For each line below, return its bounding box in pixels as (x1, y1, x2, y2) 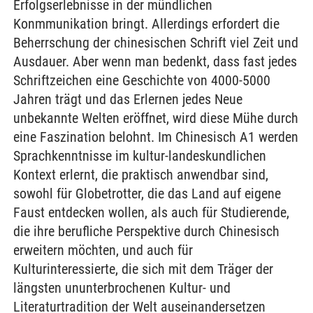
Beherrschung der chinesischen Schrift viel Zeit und (13, 34, 298, 51)
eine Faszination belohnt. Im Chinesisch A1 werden (13, 129, 298, 145)
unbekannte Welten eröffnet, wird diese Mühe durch (13, 110, 298, 126)
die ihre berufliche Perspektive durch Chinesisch (13, 223, 279, 240)
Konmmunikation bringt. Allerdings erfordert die (13, 15, 279, 32)
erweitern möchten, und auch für (13, 242, 193, 259)
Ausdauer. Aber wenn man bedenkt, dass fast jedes (13, 53, 297, 70)
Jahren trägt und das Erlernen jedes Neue (13, 91, 242, 108)
